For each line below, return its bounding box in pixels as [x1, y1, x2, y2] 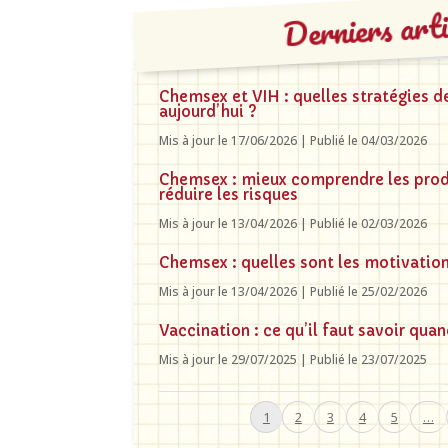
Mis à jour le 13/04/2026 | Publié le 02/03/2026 [159, 214, 428, 232]
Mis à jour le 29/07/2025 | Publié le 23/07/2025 [159, 350, 428, 368]
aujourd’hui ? [159, 101, 258, 121]
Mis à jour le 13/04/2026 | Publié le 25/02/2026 [159, 282, 428, 300]
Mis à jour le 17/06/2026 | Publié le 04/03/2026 [159, 131, 428, 149]
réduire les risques [159, 184, 299, 204]
